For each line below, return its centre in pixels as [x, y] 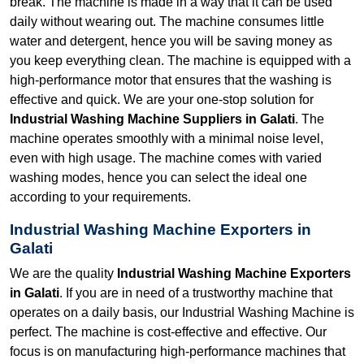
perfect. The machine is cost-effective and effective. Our [168, 331]
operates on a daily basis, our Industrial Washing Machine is [182, 312]
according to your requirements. [100, 197]
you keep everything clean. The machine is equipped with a [180, 60]
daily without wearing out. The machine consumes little [167, 21]
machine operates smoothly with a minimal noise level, [167, 138]
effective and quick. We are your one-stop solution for [162, 99]
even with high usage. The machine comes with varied [166, 158]
